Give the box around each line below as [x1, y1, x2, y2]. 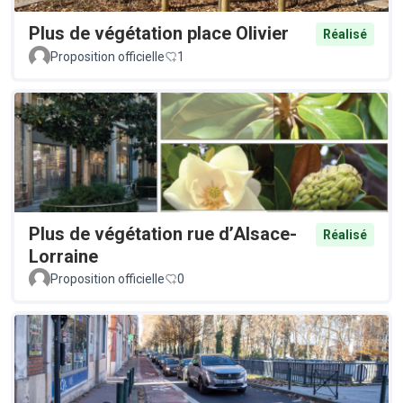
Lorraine [29, 245, 98, 267]
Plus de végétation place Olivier [29, 22, 289, 44]
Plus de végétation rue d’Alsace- [29, 222, 297, 245]
